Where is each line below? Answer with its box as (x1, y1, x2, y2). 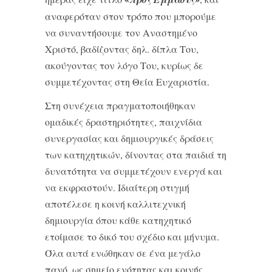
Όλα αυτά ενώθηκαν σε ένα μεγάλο (45, 246, 200, 259)
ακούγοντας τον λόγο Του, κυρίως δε (45, 59, 203, 72)
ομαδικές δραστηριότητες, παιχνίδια (45, 115, 202, 128)
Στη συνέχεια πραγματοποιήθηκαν (45, 99, 195, 112)
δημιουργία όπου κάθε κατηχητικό (45, 214, 191, 226)
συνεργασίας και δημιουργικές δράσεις (45, 132, 214, 144)
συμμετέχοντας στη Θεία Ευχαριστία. (45, 75, 209, 88)
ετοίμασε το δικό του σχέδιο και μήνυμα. (45, 230, 219, 243)
